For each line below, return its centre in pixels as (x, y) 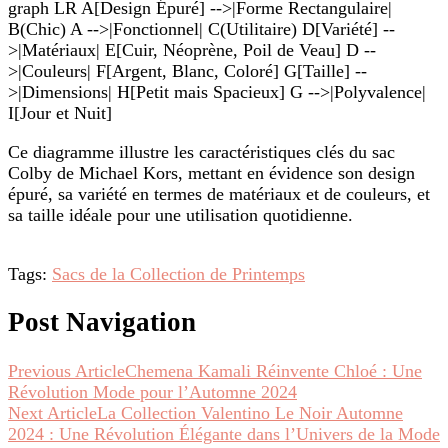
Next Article (52, 412)
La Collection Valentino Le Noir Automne (250, 412)
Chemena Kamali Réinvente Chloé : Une (273, 370)
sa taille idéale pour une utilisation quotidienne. (180, 215)
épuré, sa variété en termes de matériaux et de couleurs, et (219, 194)
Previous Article (66, 370)
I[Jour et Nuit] (60, 113)
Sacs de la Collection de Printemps (178, 274)
